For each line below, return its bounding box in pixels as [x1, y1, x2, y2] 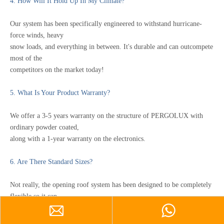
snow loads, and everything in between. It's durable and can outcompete [10, 43, 213, 50]
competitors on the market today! [10, 66, 104, 73]
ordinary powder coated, [10, 123, 81, 131]
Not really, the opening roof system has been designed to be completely [10, 181, 211, 188]
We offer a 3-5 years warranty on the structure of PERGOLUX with [10, 112, 203, 119]
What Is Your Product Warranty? [17, 89, 110, 96]
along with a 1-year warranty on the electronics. [10, 135, 145, 142]
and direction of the [10, 215, 65, 223]
